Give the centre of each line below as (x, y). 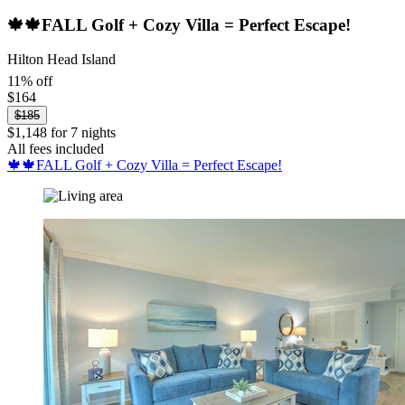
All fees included (56, 148)
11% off (30, 80)
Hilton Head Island (61, 60)
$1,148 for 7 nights (61, 132)
